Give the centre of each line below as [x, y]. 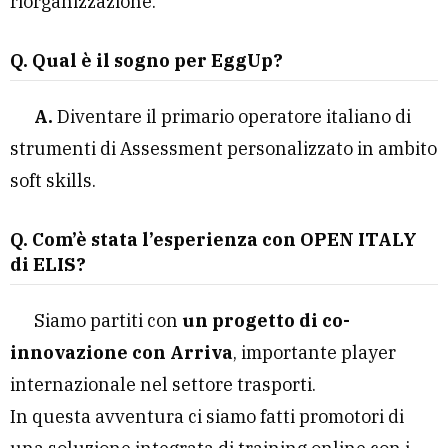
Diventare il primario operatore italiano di [232, 116]
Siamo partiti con [108, 320]
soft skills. [53, 180]
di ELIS [43, 264]
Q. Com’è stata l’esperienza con [155, 239]
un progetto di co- [266, 320]
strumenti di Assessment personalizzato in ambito [223, 148]
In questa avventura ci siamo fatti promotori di [207, 416]
